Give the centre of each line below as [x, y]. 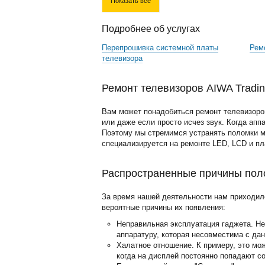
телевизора [122, 58]
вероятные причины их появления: [164, 207]
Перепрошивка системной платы [160, 48]
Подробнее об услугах [151, 29]
